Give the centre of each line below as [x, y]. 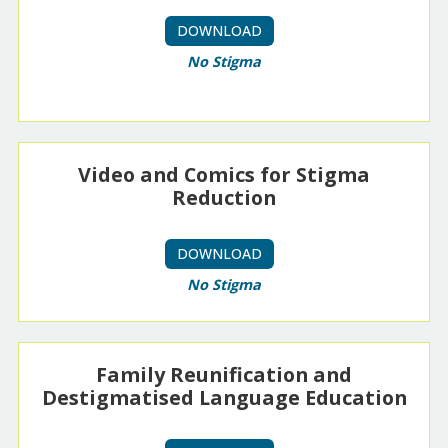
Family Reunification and [224, 375]
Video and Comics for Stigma [224, 175]
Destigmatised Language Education [224, 398]
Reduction [224, 198]
